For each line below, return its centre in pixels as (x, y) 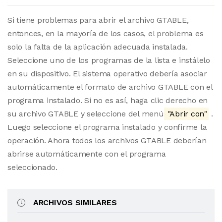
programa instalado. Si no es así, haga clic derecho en (108, 100)
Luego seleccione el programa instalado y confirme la (107, 127)
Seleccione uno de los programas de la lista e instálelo (109, 60)
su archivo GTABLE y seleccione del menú (86, 114)
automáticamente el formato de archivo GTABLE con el (110, 87)
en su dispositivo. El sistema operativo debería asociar (107, 74)
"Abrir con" (186, 114)
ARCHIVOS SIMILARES (75, 202)
